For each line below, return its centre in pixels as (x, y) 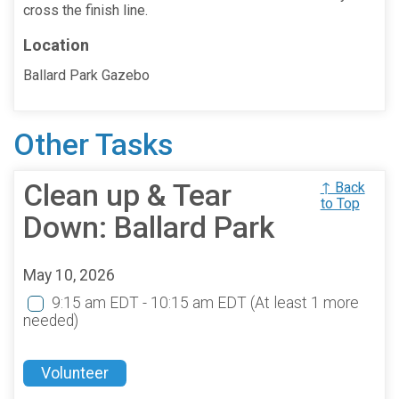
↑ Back (342, 188)
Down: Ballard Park (149, 228)
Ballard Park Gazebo (86, 76)
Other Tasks (93, 145)
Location (56, 45)
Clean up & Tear (127, 196)
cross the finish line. (85, 11)
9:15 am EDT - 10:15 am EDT (151, 303)
